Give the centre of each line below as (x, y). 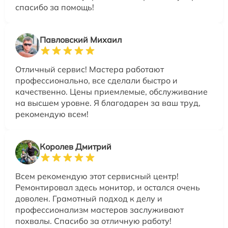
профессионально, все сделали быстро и (96, 80)
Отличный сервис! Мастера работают (90, 69)
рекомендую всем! (52, 114)
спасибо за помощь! (55, 7)
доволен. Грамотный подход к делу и (89, 198)
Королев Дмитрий (76, 146)
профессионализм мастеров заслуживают (99, 209)
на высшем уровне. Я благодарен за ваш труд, (108, 103)
